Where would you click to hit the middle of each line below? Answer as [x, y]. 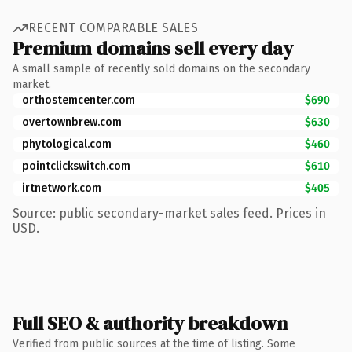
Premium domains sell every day [153, 48]
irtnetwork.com [62, 188]
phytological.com [67, 144]
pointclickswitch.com [76, 166]
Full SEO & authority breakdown [150, 323]
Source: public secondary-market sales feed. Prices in [169, 213]
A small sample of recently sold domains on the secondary [161, 68]
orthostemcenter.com [79, 100]
